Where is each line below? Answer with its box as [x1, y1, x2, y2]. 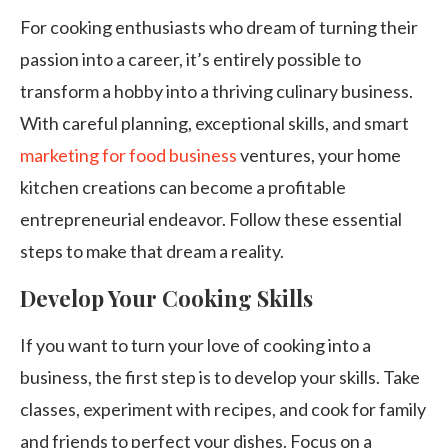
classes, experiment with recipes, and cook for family [20, 398, 426, 420]
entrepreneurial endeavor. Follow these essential [20, 208, 402, 230]
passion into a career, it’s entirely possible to [20, 48, 361, 70]
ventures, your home [237, 144, 401, 166]
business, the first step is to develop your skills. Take [20, 366, 420, 388]
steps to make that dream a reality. [20, 240, 284, 262]
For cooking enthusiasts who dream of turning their [20, 16, 418, 38]
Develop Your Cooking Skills [20, 283, 313, 313]
